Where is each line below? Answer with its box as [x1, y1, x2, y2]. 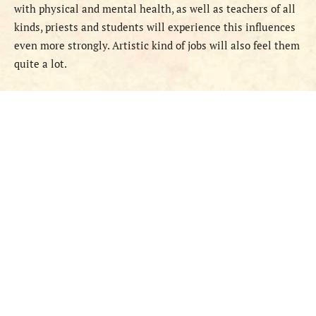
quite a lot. [14, 56, 67, 71]
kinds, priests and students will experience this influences [14, 20, 296, 35]
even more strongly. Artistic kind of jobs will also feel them [14, 38, 300, 53]
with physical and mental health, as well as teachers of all [14, 1, 296, 16]
